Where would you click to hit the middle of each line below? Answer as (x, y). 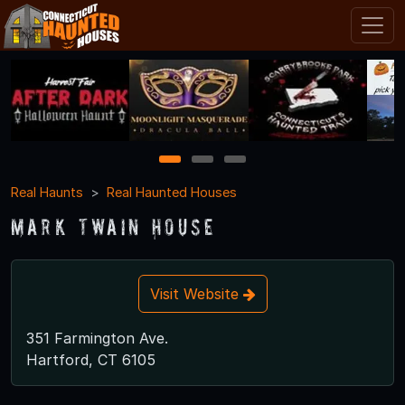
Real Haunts (47, 192)
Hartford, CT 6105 (91, 359)
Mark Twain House (114, 226)
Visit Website (196, 293)
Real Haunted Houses (172, 192)
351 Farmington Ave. (97, 338)
